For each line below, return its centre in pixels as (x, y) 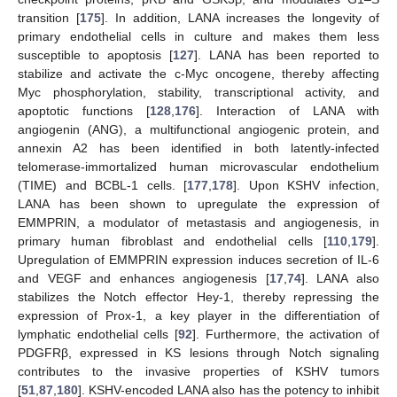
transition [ (49, 17)
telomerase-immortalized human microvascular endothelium (198, 166)
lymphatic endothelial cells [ (98, 334)
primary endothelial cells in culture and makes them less (198, 36)
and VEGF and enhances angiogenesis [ (144, 278)
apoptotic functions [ (84, 110)
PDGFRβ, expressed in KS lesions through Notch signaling (198, 352)
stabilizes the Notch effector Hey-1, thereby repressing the (198, 296)
